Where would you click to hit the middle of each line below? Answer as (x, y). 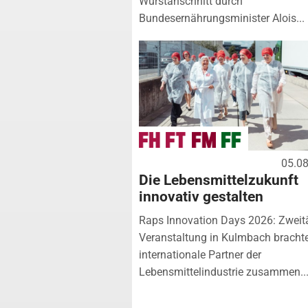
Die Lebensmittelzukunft (219, 180)
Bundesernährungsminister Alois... (222, 18)
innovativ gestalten (201, 196)
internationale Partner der (200, 254)
